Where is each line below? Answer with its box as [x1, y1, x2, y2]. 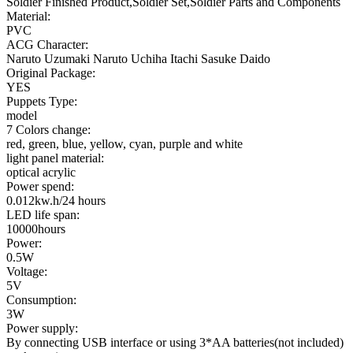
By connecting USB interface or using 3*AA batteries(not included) [6, 336, 344, 350]
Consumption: [6, 293, 76, 307]
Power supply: [6, 321, 78, 336]
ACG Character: [6, 38, 88, 52]
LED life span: [6, 208, 80, 222]
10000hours [6, 222, 65, 236]
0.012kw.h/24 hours [6, 194, 106, 208]
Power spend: [6, 180, 74, 194]
